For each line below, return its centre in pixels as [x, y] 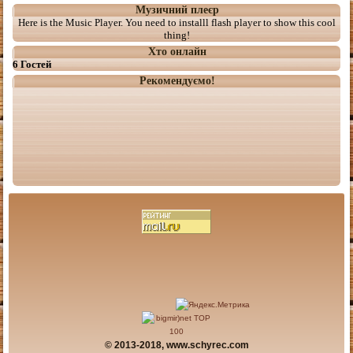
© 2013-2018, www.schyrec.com [176, 345]
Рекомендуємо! [177, 81]
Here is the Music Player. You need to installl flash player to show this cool [176, 23]
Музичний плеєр [177, 10]
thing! [176, 35]
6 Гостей [32, 65]
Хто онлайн [177, 52]
